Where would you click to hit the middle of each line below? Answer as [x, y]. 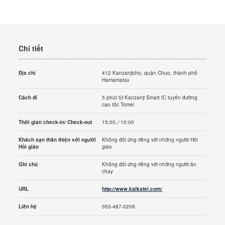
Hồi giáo [29, 147]
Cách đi [28, 98]
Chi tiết [31, 48]
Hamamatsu [116, 80]
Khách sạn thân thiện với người [58, 140]
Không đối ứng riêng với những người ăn [149, 164]
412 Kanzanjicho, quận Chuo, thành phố [150, 73]
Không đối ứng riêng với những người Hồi [150, 140]
